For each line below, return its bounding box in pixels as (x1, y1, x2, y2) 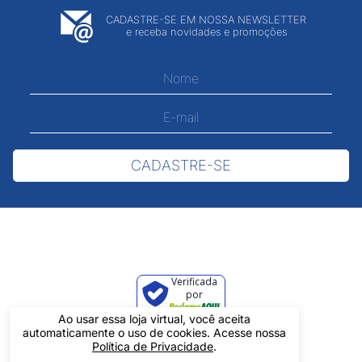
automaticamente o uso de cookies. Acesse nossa (23, 326, 286, 339)
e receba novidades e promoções (125, 26, 287, 39)
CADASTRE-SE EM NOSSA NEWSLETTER (106, 14, 306, 27)
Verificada (171, 274, 217, 288)
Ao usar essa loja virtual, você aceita (58, 312, 250, 326)
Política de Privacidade (92, 339, 213, 353)
